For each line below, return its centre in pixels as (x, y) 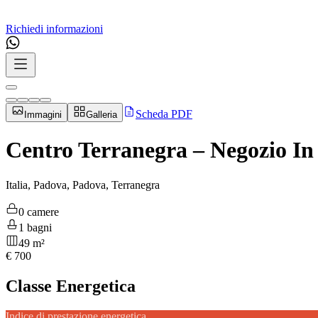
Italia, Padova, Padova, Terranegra (83, 185)
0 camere (39, 212)
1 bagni (35, 227)
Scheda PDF (164, 114)
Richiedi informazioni (54, 29)
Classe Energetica (71, 286)
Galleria (102, 115)
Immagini (43, 115)
